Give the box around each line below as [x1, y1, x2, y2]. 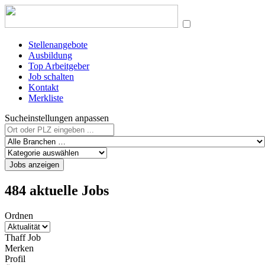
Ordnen [5, 210, 33, 221]
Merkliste [28, 93, 63, 103]
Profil [5, 253, 25, 264]
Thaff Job [5, 232, 41, 243]
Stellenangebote [28, 40, 88, 50]
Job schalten [28, 72, 74, 82]
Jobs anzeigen [9, 160, 59, 169]
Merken [5, 243, 34, 253]
